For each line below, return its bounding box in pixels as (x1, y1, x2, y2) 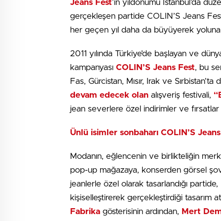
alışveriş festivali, (148, 91, 214, 99)
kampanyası (70, 63, 116, 72)
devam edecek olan (70, 91, 148, 99)
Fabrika (70, 207, 103, 216)
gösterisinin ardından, (103, 207, 182, 216)
